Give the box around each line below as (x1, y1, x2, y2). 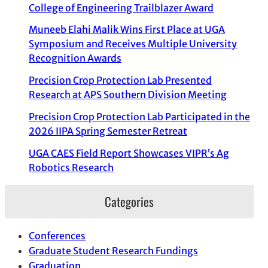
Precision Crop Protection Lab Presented (29, 74, 212, 87)
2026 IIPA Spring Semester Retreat (29, 124, 187, 137)
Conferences (29, 230, 86, 242)
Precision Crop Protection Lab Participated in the (29, 110, 250, 123)
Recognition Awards (29, 52, 121, 65)
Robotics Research (29, 161, 114, 173)
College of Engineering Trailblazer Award (29, 1, 214, 14)
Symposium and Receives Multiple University (29, 38, 237, 50)
